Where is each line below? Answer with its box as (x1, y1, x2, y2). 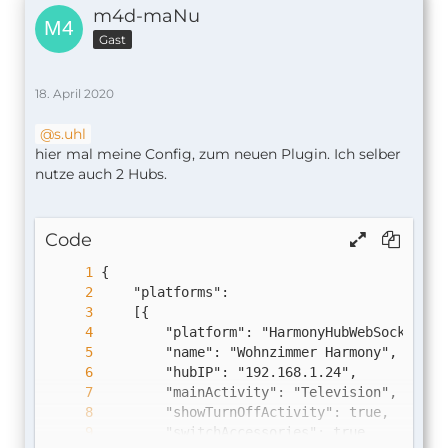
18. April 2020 (35, 86, 114, 102)
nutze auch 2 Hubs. (35, 165, 167, 184)
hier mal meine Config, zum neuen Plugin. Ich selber (35, 145, 401, 164)
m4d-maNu (93, 5, 200, 28)
